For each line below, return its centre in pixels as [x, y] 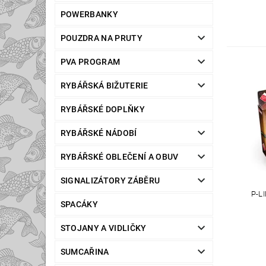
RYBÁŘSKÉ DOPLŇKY [102, 110]
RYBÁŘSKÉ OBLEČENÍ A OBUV [119, 157]
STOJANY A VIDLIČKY [103, 228]
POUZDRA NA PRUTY [101, 38]
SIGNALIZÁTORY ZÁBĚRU [110, 181]
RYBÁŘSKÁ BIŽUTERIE [104, 86]
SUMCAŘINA [85, 252]
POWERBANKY [89, 15]
